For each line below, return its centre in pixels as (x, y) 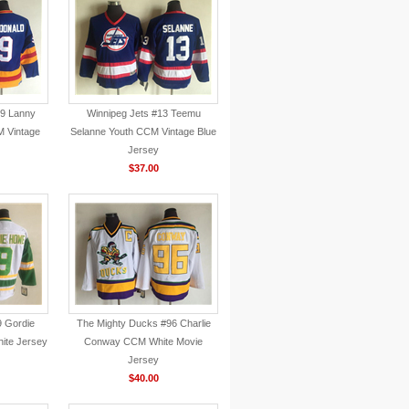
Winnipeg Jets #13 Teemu (143, 113)
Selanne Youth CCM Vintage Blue (143, 131)
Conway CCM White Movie (143, 341)
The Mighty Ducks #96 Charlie (143, 323)
